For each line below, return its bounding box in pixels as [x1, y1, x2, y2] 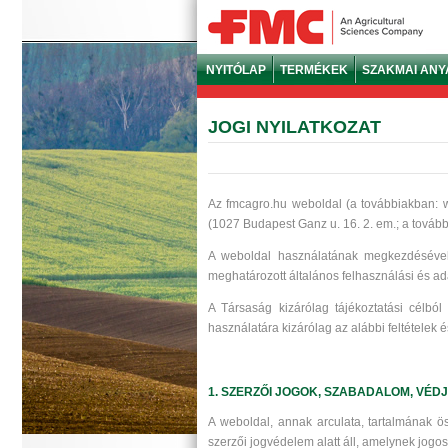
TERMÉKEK [280, 63, 348, 77]
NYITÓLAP [206, 63, 266, 77]
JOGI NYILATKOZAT [208, 117, 381, 137]
